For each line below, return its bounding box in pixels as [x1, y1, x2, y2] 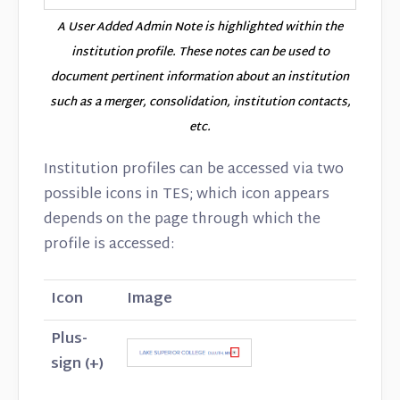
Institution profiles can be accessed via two [44, 157, 344, 184]
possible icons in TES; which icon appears [44, 182, 329, 209]
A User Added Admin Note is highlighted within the [57, 17, 343, 39]
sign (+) [51, 352, 104, 379]
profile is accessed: [44, 232, 174, 259]
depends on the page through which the [44, 207, 321, 234]
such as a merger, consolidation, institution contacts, [49, 92, 351, 114]
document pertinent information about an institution [51, 67, 349, 89]
